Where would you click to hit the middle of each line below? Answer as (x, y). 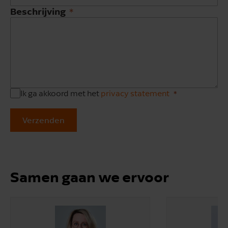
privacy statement (135, 93)
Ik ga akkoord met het (61, 93)
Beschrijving (38, 11)
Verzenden (44, 120)
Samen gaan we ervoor (90, 177)
